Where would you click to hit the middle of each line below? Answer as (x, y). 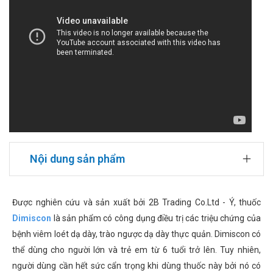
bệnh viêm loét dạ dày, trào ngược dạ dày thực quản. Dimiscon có (136, 234)
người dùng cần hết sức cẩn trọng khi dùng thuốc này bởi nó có (136, 266)
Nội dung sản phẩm (77, 159)
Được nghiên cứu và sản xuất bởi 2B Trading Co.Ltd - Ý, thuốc (136, 203)
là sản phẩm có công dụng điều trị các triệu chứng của (156, 218)
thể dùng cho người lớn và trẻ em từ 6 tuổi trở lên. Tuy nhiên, (136, 250)
